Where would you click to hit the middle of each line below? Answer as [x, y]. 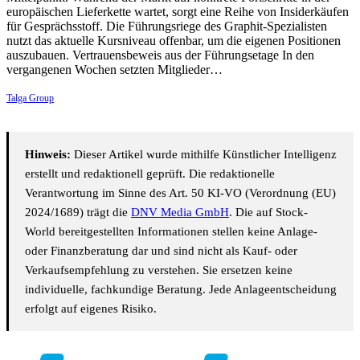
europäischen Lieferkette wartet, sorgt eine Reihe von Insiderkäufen [178, 12]
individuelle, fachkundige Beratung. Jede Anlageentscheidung [181, 290]
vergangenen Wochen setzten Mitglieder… [115, 70]
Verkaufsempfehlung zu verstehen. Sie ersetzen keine [159, 270]
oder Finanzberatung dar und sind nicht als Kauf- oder [161, 251]
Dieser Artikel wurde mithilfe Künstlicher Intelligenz [204, 155]
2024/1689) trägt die [78, 213]
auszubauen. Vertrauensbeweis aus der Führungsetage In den [160, 55]
